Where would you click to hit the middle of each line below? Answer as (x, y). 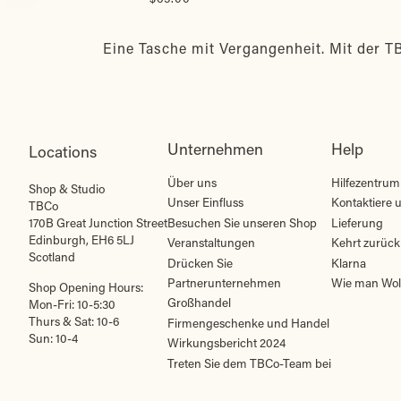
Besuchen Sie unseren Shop (242, 222)
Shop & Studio (67, 189)
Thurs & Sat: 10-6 (74, 321)
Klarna (349, 263)
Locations (63, 152)
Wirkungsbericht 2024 (226, 343)
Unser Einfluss (205, 203)
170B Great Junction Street (98, 223)
